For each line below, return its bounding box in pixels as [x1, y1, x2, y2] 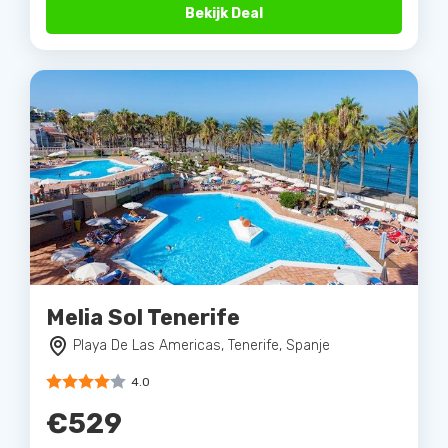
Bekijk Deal [185, 4, 263, 22]
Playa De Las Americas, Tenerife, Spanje [73, 336, 330, 354]
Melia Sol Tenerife [46, 303, 240, 331]
